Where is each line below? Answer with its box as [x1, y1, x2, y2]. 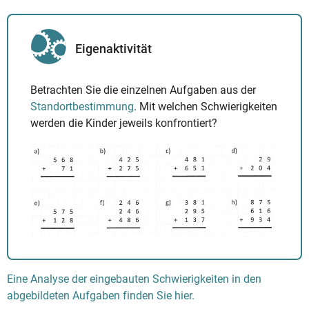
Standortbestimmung [30, 100, 134, 114]
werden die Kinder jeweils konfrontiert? [30, 117, 217, 130]
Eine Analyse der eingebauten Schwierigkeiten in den [7, 272, 261, 286]
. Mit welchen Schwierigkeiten [134, 100, 277, 114]
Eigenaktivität [75, 41, 152, 57]
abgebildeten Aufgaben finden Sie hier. [7, 288, 195, 302]
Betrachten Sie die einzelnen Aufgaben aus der [30, 83, 256, 97]
